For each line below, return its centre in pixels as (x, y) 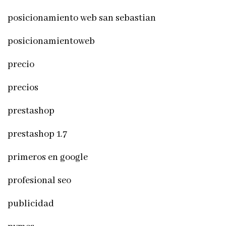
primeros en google (48, 157)
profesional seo (39, 180)
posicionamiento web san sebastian (82, 18)
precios (23, 88)
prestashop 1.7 (37, 134)
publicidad (31, 204)
